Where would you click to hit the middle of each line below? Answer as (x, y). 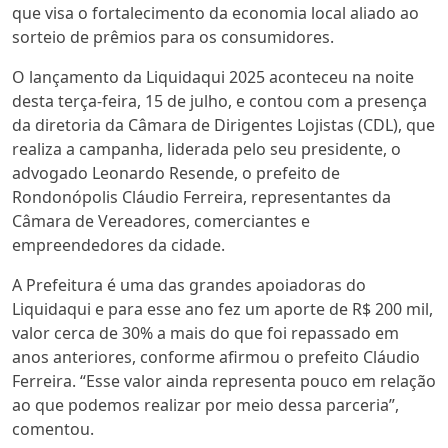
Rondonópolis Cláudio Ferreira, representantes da (201, 197)
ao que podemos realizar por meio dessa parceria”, (205, 405)
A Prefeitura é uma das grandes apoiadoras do (189, 285)
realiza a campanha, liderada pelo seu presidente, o (206, 149)
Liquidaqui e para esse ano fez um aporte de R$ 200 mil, (222, 309)
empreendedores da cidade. (118, 245)
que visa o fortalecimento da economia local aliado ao (215, 13)
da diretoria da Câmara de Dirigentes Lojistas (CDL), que (223, 125)
